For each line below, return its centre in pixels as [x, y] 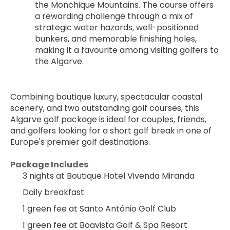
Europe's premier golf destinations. [80, 142]
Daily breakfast [53, 192]
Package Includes [49, 165]
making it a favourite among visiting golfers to [127, 50]
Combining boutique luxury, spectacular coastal [106, 97]
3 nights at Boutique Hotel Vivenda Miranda [109, 176]
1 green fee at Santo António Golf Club [99, 209]
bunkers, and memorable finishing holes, [116, 39]
